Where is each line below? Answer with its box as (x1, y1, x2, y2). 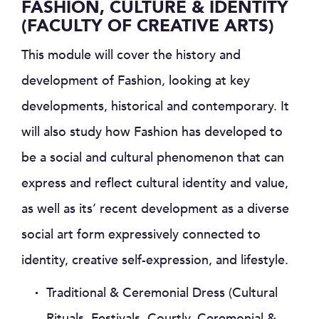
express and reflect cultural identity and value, (21, 174, 288, 192)
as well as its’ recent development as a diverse (21, 199, 289, 218)
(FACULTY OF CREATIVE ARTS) (21, 14, 274, 38)
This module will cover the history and (21, 46, 241, 64)
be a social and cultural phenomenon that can (21, 148, 284, 167)
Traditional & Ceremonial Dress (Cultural (46, 283, 278, 302)
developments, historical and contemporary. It (21, 97, 289, 115)
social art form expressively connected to (21, 225, 261, 244)
